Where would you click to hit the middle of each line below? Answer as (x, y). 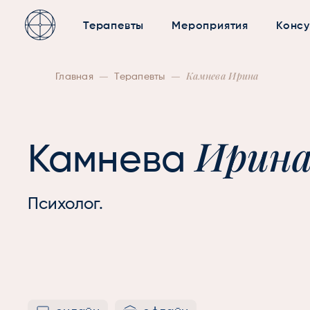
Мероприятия (210, 26)
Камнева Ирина (222, 76)
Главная (74, 77)
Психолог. (65, 204)
